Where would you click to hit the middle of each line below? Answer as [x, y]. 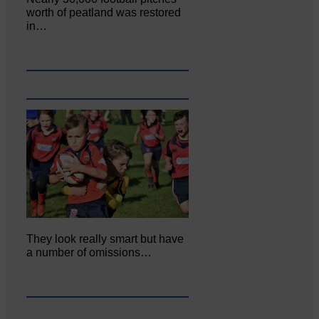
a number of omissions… [89, 252]
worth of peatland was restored [104, 13]
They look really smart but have [105, 239]
